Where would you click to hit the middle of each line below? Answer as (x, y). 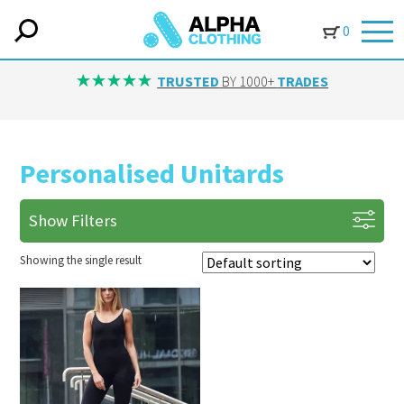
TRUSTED (188, 81)
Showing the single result (81, 260)
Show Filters (73, 220)
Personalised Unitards (152, 173)
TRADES (303, 81)
